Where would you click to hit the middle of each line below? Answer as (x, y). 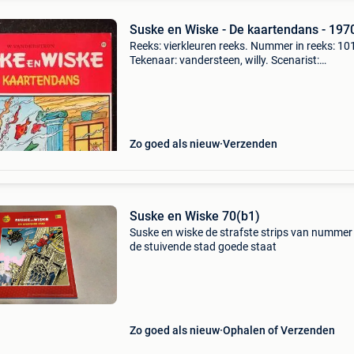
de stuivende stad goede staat (203, 247)
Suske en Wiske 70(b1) (194, 216)
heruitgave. (157, 103)
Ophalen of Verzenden (279, 330)
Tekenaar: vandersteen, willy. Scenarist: (224, 60)
